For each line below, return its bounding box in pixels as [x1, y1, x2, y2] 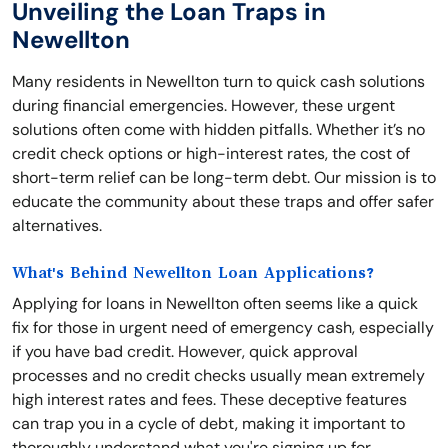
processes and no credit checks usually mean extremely [12, 365, 425, 386]
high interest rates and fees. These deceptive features [12, 389, 407, 410]
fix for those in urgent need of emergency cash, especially [12, 317, 434, 338]
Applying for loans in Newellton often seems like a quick [12, 293, 418, 314]
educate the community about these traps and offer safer [12, 191, 434, 212]
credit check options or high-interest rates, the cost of [12, 143, 410, 164]
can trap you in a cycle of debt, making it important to [12, 413, 405, 434]
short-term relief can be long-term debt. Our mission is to [12, 167, 436, 188]
